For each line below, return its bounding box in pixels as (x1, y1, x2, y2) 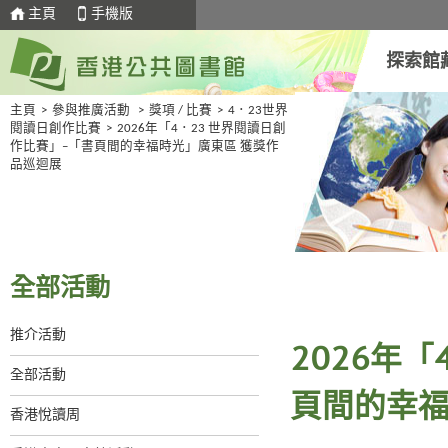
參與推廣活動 (52, 105, 130, 117)
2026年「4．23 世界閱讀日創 (117, 123, 286, 135)
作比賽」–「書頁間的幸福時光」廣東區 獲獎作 (10, 141, 279, 153)
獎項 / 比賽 (149, 105, 212, 117)
